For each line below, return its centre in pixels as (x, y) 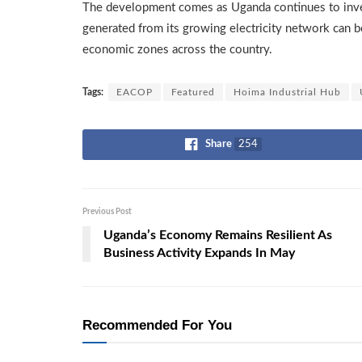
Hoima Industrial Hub (287, 93)
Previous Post (107, 212)
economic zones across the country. (177, 49)
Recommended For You (157, 326)
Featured (193, 93)
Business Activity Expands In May (199, 253)
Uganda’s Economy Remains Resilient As (218, 236)
